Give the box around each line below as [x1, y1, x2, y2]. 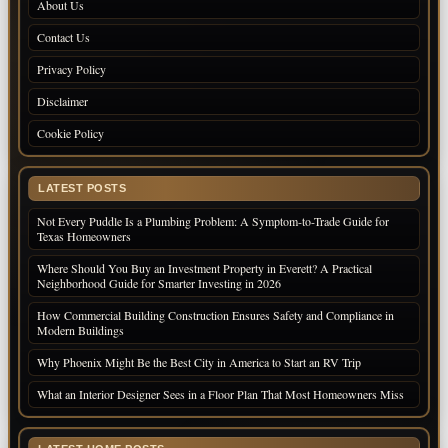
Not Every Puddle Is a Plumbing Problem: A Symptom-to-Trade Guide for [37, 212, 389, 229]
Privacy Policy [37, 60, 106, 77]
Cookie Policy [37, 124, 104, 141]
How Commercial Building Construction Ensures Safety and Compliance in [37, 306, 394, 323]
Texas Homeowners [37, 227, 131, 244]
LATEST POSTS [38, 181, 126, 194]
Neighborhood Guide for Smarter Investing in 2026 [37, 274, 281, 291]
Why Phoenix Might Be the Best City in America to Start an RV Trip [37, 353, 361, 370]
